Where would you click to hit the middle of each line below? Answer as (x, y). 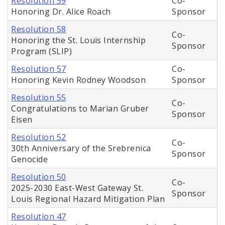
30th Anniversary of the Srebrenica (81, 148)
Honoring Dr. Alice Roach (61, 12)
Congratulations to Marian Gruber (80, 109)
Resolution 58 (39, 29)
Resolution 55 (39, 98)
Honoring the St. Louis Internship (79, 40)
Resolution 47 (39, 217)
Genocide (30, 159)
